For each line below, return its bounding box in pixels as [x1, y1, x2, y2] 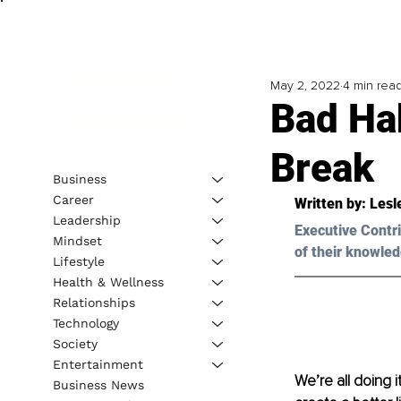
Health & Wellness [52, 274, 164, 289]
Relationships [52, 294, 135, 310]
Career [52, 192, 94, 207]
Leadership [52, 212, 121, 227]
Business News [52, 377, 144, 392]
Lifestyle [52, 253, 105, 269]
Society [52, 336, 98, 351]
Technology [52, 315, 119, 330]
